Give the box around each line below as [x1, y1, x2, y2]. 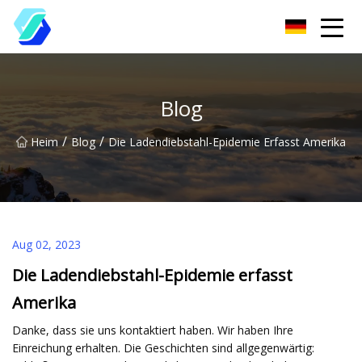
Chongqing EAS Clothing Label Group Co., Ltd [61, 19, 267, 33]
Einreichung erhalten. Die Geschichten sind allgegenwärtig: [12, 339, 314, 356]
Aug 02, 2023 [12, 236, 81, 252]
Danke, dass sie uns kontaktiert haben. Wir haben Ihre [12, 322, 293, 338]
